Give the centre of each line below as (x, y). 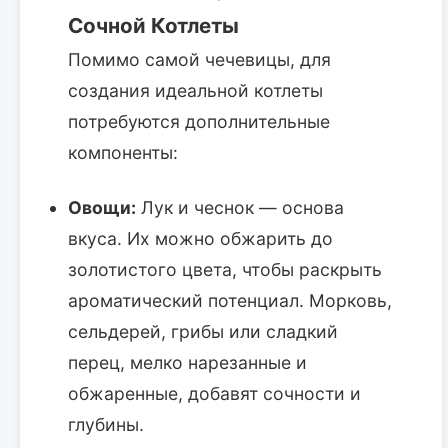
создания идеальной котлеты (195, 90)
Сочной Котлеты (153, 25)
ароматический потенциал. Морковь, (230, 300)
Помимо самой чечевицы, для (199, 59)
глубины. (106, 424)
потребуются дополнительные (199, 121)
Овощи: (102, 207)
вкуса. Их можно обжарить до (200, 238)
